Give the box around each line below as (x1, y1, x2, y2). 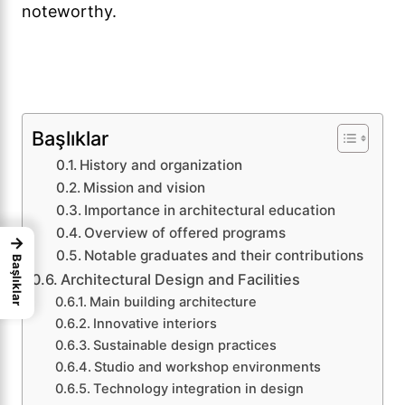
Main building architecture (89, 294, 257, 310)
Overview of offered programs (84, 224, 287, 241)
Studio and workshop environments (93, 359, 321, 375)
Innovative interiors (92, 316, 217, 332)
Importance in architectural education (84, 202, 336, 219)
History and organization (80, 156, 243, 174)
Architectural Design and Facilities (61, 270, 301, 288)
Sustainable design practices (92, 337, 277, 353)
